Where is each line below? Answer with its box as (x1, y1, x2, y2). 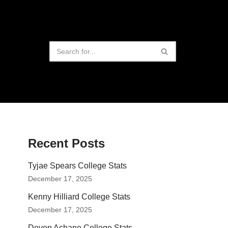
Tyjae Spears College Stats (28, 161, 127, 170)
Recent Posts (28, 136, 105, 151)
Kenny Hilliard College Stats (28, 192, 130, 202)
